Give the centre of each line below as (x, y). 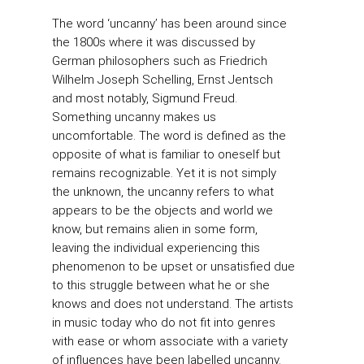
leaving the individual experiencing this (156, 247)
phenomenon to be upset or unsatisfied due (173, 266)
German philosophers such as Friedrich (160, 61)
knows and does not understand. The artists (173, 303)
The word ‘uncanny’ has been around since (169, 23)
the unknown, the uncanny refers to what (163, 191)
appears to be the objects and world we (162, 210)
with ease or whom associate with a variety (170, 341)
